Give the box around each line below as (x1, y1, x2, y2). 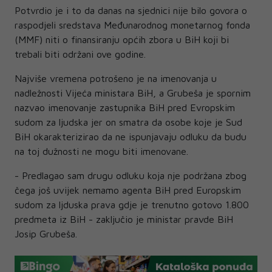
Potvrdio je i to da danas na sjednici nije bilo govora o (15, 5, 247, 16)
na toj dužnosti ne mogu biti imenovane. (15, 146, 188, 157)
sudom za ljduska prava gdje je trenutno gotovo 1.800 (15, 199, 249, 211)
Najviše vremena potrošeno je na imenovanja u (15, 73, 217, 84)
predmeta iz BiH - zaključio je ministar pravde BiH (15, 214, 233, 225)
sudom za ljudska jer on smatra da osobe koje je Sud (15, 117, 242, 128)
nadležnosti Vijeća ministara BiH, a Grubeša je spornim (15, 87, 251, 99)
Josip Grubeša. (15, 228, 77, 240)
